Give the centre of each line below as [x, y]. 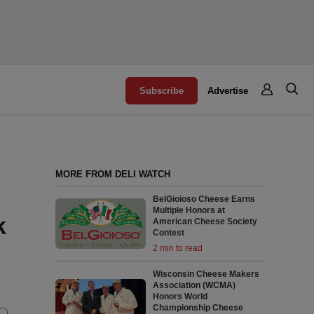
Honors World [180, 296]
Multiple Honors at [189, 210]
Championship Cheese [198, 308]
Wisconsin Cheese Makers [206, 274]
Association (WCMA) [194, 285]
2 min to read [178, 248]
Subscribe [162, 91]
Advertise [228, 91]
